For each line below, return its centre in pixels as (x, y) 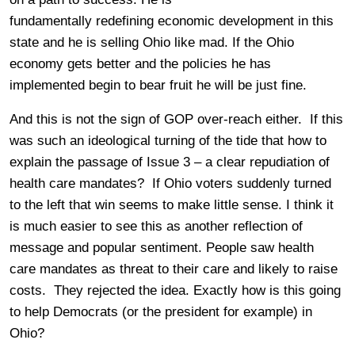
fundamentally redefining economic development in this (172, 21)
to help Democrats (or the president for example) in (161, 311)
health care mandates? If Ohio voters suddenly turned (170, 183)
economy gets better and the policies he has (140, 63)
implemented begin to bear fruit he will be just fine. (158, 85)
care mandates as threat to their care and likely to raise (174, 269)
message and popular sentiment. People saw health (162, 247)
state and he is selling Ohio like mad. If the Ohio (152, 42)
